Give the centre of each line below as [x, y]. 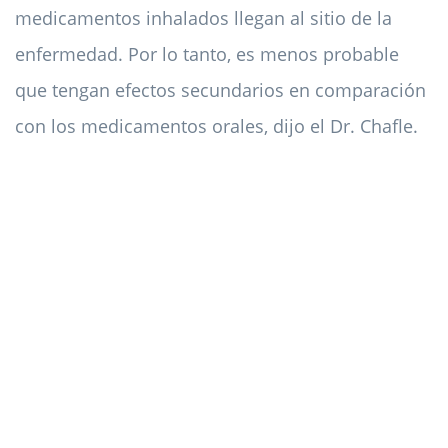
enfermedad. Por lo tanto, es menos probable [207, 54]
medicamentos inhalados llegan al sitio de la [203, 18]
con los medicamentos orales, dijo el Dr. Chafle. [216, 126]
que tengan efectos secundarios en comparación [220, 90]
